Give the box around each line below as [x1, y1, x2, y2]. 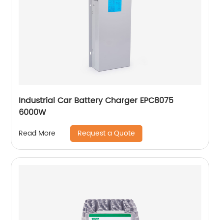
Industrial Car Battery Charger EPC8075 [19, 94, 174, 107]
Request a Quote [78, 127, 136, 139]
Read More [19, 128, 56, 139]
